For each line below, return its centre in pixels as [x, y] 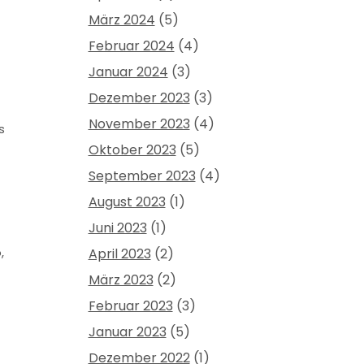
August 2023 [127, 202]
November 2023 [139, 124]
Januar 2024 [128, 72]
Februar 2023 [130, 306]
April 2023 [119, 254]
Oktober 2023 [132, 150]
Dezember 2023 [139, 98]
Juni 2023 [117, 228]
